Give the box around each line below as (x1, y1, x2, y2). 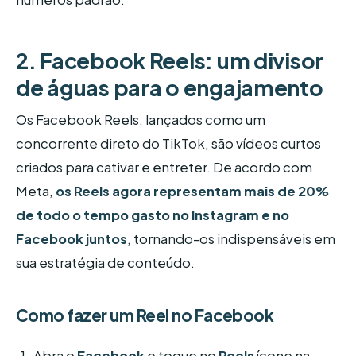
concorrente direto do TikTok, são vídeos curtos (16, 135, 321, 153)
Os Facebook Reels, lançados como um (16, 111, 265, 129)
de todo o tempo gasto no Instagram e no (16, 207, 289, 224)
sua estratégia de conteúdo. (16, 254, 195, 272)
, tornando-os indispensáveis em (127, 230, 335, 248)
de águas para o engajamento (16, 73, 323, 101)
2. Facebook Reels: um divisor (16, 46, 324, 74)
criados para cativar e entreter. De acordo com (16, 159, 312, 176)
